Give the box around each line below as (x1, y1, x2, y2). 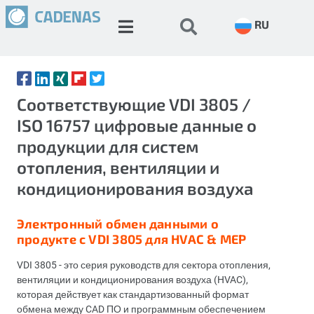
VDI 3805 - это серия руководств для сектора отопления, (17, 257, 271, 271)
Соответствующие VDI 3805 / (17, 94, 251, 114)
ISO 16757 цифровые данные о (17, 115, 257, 135)
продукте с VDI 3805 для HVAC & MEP (17, 231, 247, 247)
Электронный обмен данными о (17, 216, 219, 231)
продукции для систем (17, 136, 198, 156)
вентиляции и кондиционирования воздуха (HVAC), (17, 272, 248, 286)
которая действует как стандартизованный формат (17, 287, 249, 301)
